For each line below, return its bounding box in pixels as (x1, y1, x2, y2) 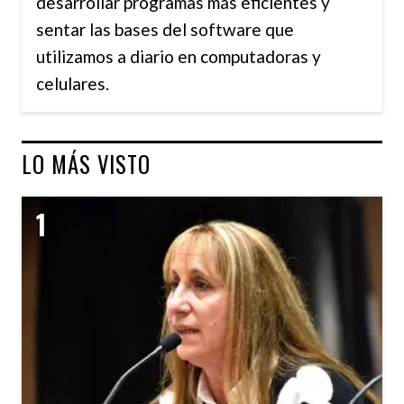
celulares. (36, 73, 109, 95)
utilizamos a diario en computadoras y (36, 46, 321, 68)
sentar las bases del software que (36, 19, 294, 41)
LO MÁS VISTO (22, 148, 151, 181)
